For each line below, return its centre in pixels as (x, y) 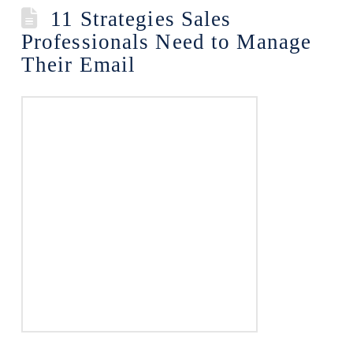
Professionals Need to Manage (166, 42)
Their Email (78, 65)
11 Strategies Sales (141, 19)
